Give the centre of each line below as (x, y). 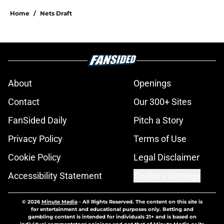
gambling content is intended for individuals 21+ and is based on (112, 217)
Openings (152, 83)
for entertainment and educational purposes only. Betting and (112, 209)
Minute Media (59, 202)
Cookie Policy (34, 157)
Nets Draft (56, 13)
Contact (24, 102)
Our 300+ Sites (162, 102)
